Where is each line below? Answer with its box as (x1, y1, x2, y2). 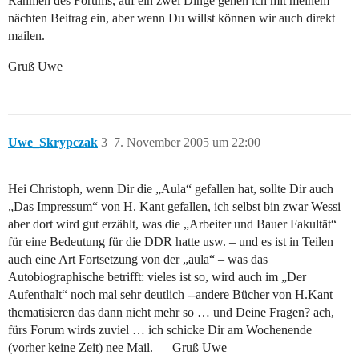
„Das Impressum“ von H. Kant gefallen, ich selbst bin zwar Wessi (8, 200, 341, 214)
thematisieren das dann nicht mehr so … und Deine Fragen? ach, (8, 305, 334, 320)
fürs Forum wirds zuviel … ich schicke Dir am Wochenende (8, 323, 312, 337)
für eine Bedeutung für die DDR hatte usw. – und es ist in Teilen (8, 235, 333, 249)
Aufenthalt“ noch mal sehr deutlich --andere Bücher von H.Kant (8, 288, 333, 302)
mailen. (8, 29, 45, 43)
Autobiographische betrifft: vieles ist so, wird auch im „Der (8, 270, 306, 284)
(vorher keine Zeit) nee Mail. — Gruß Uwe (8, 341, 227, 355)
